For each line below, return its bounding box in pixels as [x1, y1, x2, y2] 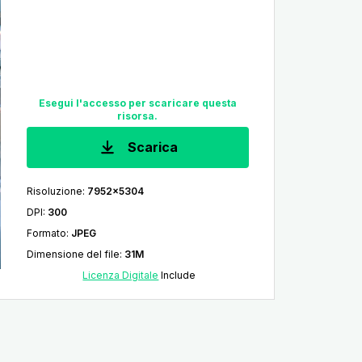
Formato [26, 227, 66, 239]
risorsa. [117, 110, 158, 123]
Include [158, 269, 196, 281]
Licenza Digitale [82, 269, 159, 281]
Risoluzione [26, 185, 82, 197]
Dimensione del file [26, 248, 120, 260]
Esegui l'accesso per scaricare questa [38, 97, 237, 110]
